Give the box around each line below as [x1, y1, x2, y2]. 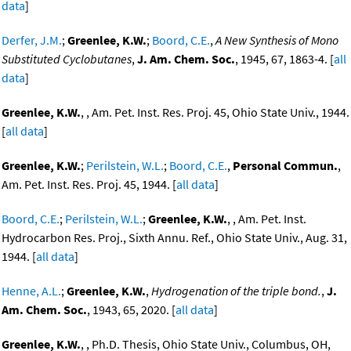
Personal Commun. [233, 157, 338, 174]
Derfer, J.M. [2, 32, 62, 49]
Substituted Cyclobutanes [2, 51, 132, 67]
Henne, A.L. [2, 283, 61, 299]
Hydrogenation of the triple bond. [151, 283, 321, 299]
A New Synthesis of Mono [215, 32, 338, 49]
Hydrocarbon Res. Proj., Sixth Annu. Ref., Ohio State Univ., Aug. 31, [2, 230, 347, 246]
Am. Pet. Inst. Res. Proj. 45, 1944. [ [2, 176, 176, 193]
